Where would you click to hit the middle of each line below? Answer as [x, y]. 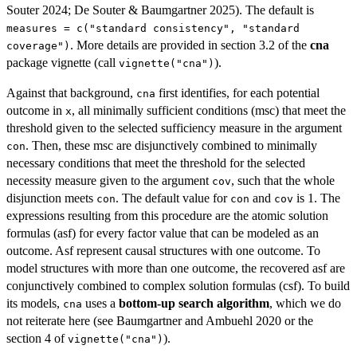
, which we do [305, 304]
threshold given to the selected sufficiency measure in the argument [174, 128]
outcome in [36, 111]
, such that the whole [283, 181]
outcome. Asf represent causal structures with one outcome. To [163, 251]
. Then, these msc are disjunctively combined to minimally [171, 146]
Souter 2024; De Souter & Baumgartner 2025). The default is [160, 10]
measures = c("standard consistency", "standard [153, 29]
